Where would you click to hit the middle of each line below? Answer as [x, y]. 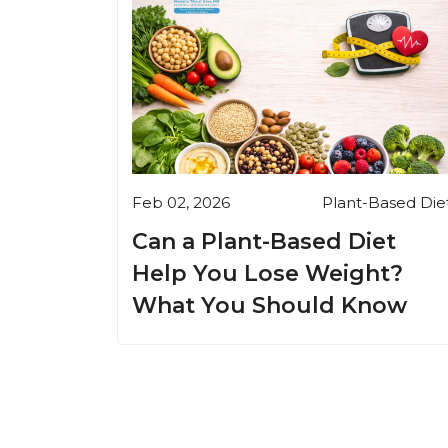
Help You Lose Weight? [267, 273]
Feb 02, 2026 [181, 202]
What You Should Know [269, 305]
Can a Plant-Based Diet [264, 241]
